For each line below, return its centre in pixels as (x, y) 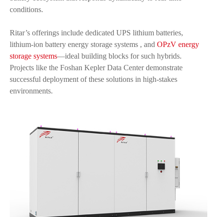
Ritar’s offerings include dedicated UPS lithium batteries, (96, 33)
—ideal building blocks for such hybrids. (119, 56)
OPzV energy (178, 44)
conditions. (26, 9)
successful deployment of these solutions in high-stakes (93, 79)
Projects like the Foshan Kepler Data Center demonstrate (96, 68)
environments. (31, 91)
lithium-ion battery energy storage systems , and (83, 44)
